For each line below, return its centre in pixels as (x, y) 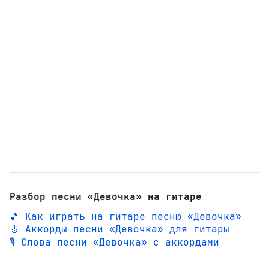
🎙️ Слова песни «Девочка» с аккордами (114, 242)
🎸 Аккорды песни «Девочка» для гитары (119, 229)
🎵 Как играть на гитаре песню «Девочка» (125, 216)
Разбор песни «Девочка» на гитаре (106, 197)
